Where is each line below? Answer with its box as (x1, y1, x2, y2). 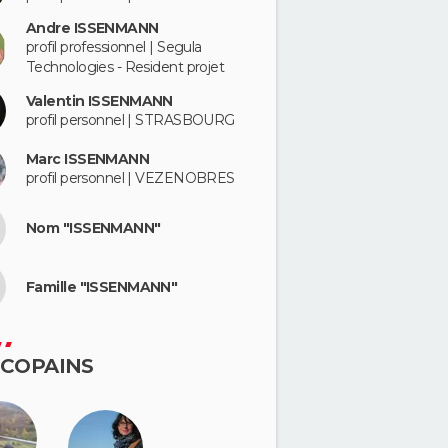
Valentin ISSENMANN (26, 91, 173, 110)
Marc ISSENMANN (26, 150, 150, 169)
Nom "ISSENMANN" (26, 219, 161, 237)
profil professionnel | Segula (26, 38, 202, 57)
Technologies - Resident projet (26, 58, 225, 77)
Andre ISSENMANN (26, 19, 159, 38)
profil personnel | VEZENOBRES (26, 169, 235, 188)
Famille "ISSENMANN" (26, 277, 178, 296)
